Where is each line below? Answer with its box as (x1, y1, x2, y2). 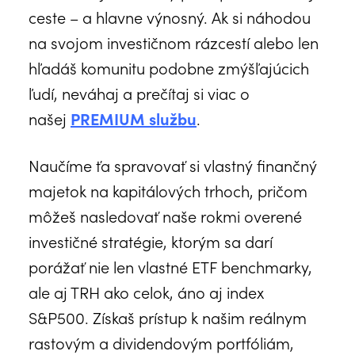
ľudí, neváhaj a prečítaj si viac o (29, 81, 250, 104)
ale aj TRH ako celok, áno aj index (29, 280, 264, 303)
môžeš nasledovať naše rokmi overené (29, 204, 302, 227)
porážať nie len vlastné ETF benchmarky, (29, 254, 312, 277)
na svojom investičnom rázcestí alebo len (29, 30, 319, 53)
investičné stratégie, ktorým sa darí (29, 229, 273, 252)
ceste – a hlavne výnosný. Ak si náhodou (29, 5, 311, 28)
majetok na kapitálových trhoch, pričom (29, 178, 307, 201)
